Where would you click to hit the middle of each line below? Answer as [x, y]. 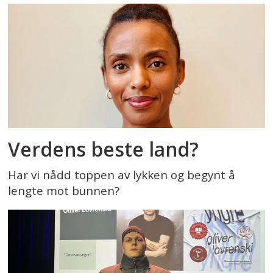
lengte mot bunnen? [64, 191]
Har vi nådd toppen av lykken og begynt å [122, 175]
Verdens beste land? [104, 149]
